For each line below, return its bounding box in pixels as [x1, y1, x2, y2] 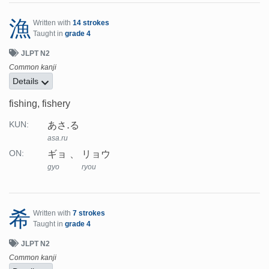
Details [13, 76, 41, 86]
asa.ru [47, 134, 68, 143]
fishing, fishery [9, 98, 70, 109]
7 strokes [73, 209, 105, 218]
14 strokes [73, 19, 109, 28]
